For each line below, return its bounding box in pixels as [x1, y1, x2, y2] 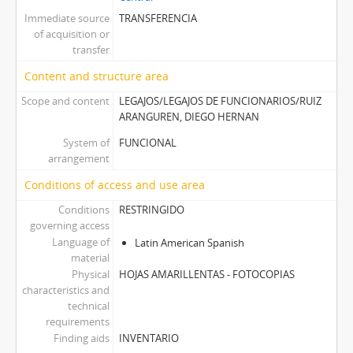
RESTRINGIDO [118, 203, 184, 217]
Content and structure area [24, 69, 169, 84]
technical [67, 299, 110, 313]
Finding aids [53, 331, 110, 345]
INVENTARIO [118, 331, 179, 345]
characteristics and [21, 283, 110, 297]
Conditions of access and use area [24, 177, 205, 192]
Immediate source [24, 11, 110, 25]
